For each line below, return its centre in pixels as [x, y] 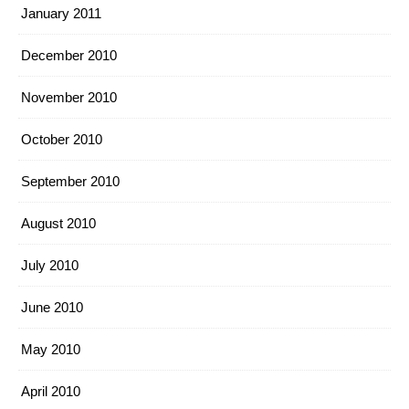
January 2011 [61, 13]
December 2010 [69, 55]
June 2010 [52, 307]
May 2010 [51, 349]
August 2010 [58, 223]
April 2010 [51, 391]
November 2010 [69, 97]
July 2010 [50, 265]
